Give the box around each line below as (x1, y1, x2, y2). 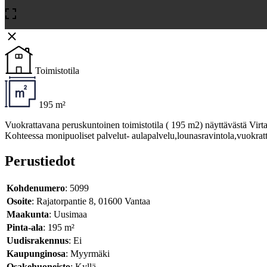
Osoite (7, 196, 32, 207)
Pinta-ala (7, 222, 43, 233)
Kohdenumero (7, 183, 65, 194)
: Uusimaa (49, 209, 87, 220)
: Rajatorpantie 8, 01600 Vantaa (32, 196, 150, 207)
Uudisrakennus (7, 235, 69, 246)
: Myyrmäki (66, 249, 110, 259)
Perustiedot (5, 153, 75, 169)
